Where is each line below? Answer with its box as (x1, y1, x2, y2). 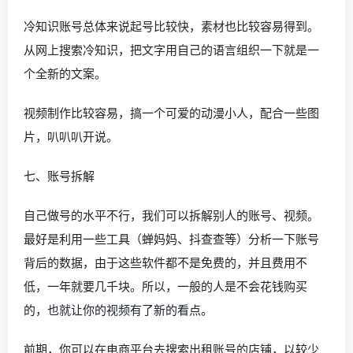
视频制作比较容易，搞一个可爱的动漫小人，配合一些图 (24, 105, 319, 121)
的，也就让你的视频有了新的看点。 (24, 302, 213, 318)
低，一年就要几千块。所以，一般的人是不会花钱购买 (24, 278, 307, 294)
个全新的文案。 (24, 65, 106, 81)
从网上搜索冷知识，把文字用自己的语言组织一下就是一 (24, 42, 319, 58)
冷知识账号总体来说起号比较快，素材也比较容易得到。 (24, 18, 319, 34)
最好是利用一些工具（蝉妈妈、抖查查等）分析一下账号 (24, 231, 319, 247)
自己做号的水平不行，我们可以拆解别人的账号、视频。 (24, 207, 319, 223)
